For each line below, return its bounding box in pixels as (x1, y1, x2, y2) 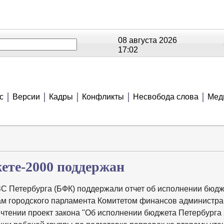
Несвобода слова (132, 92, 198, 101)
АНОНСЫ (157, 75, 194, 84)
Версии (12, 92, 40, 101)
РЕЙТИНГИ (29, 75, 74, 84)
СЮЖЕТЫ (96, 75, 135, 84)
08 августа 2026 (117, 36, 177, 44)
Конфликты (81, 92, 124, 101)
